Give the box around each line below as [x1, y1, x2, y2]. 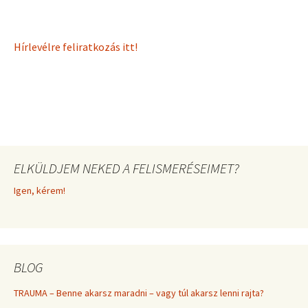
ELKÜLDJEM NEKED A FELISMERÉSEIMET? [14, 159, 239, 177]
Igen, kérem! [14, 184, 65, 197]
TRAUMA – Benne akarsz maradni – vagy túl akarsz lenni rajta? [14, 286, 264, 299]
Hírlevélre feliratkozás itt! [14, 39, 137, 54]
